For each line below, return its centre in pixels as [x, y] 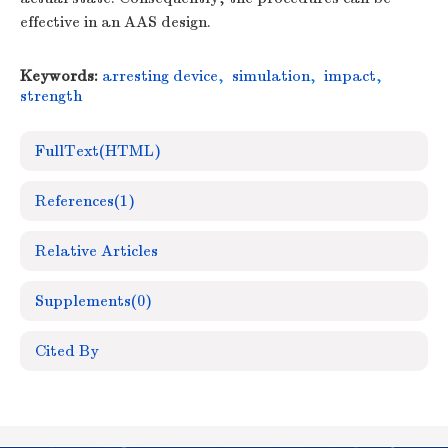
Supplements [83, 301]
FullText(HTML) [98, 151]
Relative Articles [96, 251]
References [74, 201]
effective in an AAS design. [115, 22]
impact [350, 76]
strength [51, 96]
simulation [271, 76]
